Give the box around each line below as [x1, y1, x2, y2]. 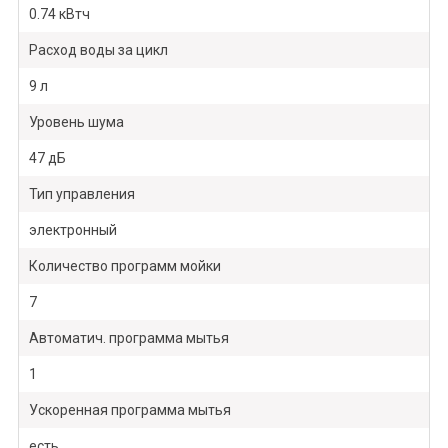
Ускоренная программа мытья [28, 402, 231, 419]
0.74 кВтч [28, 6, 90, 23]
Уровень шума [28, 114, 124, 131]
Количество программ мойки [28, 258, 221, 275]
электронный [28, 222, 117, 239]
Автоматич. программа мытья [28, 330, 229, 347]
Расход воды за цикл [28, 42, 168, 59]
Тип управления [28, 186, 135, 203]
